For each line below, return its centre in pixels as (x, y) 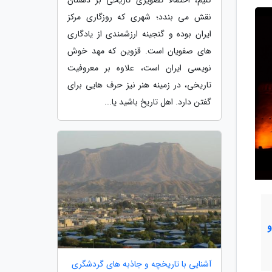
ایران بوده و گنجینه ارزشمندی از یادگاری (139, 34)
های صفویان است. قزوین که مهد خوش (139, 51)
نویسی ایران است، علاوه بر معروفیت (139, 68)
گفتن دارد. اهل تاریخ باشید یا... (158, 102)
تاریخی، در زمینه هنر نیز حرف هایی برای (139, 85)
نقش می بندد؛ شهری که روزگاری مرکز (139, 17)
